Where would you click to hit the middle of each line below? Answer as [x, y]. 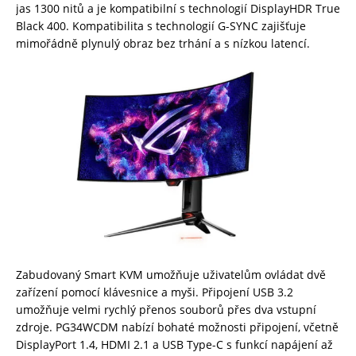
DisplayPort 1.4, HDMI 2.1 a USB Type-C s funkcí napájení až [174, 345]
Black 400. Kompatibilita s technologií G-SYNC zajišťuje [161, 25]
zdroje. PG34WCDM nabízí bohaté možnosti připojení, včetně [177, 327]
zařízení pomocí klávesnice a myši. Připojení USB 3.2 [155, 292]
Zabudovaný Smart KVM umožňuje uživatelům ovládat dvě [171, 275]
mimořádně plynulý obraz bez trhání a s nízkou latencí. [163, 43]
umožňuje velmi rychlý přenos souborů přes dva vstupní [166, 310]
